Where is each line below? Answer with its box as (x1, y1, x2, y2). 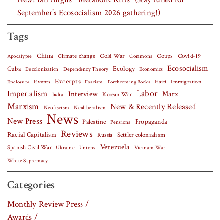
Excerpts (55, 77, 81, 86)
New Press (7, 116, 43, 127)
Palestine (82, 117, 106, 127)
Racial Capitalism (7, 130, 56, 139)
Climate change (57, 52, 96, 60)
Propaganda (135, 117, 168, 127)
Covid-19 (177, 52, 201, 61)
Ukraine (56, 144, 75, 152)
